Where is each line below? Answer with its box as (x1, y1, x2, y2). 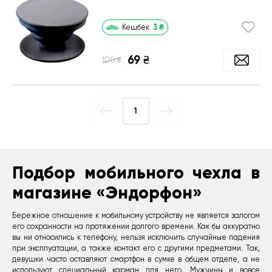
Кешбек (122, 23, 149, 32)
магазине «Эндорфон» (12, 182, 202, 203)
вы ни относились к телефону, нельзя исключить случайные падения (12, 233, 260, 242)
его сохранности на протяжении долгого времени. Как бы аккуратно (12, 222, 260, 231)
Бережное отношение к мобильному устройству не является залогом (12, 211, 260, 220)
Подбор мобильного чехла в (12, 161, 260, 183)
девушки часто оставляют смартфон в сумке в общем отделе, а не (12, 255, 260, 264)
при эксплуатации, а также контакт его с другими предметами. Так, (12, 244, 260, 253)
